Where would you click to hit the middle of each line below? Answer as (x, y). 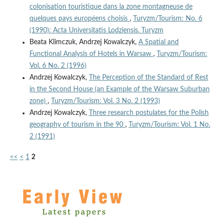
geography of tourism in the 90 (77, 125)
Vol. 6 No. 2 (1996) (58, 66)
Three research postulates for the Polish (149, 113)
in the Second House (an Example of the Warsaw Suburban (119, 90)
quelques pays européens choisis (79, 19)
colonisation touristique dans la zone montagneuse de (111, 7)
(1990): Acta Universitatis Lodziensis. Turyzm (96, 31)
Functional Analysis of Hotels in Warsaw (91, 54)
